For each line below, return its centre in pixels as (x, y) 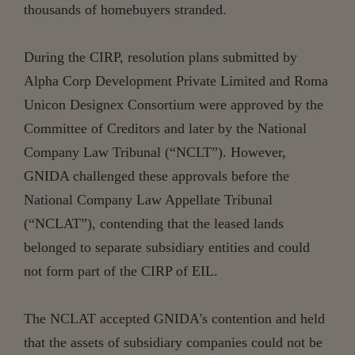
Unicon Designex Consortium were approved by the (174, 104)
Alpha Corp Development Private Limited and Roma (176, 80)
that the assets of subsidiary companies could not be (173, 342)
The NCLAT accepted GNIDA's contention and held (174, 318)
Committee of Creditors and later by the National (165, 128)
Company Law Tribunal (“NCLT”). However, (155, 152)
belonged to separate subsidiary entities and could (167, 247)
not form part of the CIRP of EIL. (121, 271)
